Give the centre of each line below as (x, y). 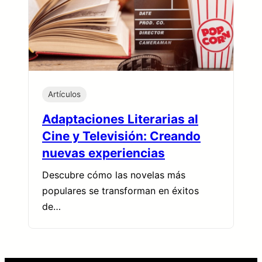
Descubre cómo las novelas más (114, 175)
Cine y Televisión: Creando (121, 136)
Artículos (64, 94)
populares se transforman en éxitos (120, 190)
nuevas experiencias (104, 153)
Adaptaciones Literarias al (120, 119)
